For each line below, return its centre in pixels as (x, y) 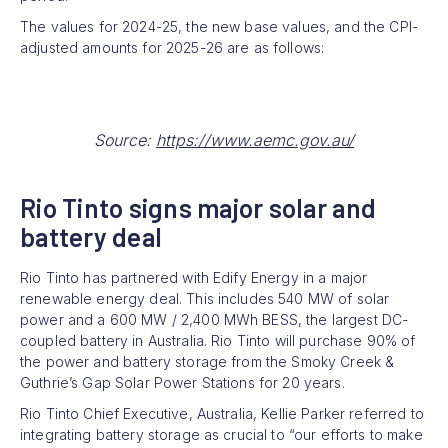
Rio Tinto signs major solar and (198, 207)
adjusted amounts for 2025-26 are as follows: (172, 47)
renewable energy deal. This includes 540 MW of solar (205, 298)
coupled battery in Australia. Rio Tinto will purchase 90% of (218, 340)
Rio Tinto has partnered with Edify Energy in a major (194, 277)
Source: (125, 139)
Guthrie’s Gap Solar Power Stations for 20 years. (182, 382)
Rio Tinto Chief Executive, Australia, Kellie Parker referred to (222, 413)
